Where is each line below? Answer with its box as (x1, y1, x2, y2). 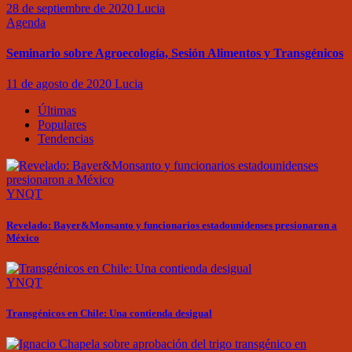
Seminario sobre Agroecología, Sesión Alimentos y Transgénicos (6, 46, 343, 60)
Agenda (6, 15, 46, 29)
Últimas (38, 104, 76, 118)
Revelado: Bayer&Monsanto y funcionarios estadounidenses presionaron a (6, 218, 337, 231)
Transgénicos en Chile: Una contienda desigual (6, 306, 212, 319)
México (6, 231, 39, 244)
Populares (38, 118, 86, 132)
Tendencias (38, 132, 93, 146)
